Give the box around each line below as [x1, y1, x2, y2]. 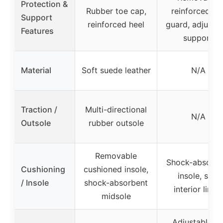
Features [21, 26, 54, 36]
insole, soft [177, 171, 219, 181]
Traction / [21, 105, 57, 114]
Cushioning [21, 164, 65, 174]
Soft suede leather [81, 65, 151, 75]
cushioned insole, [84, 164, 148, 174]
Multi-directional [85, 105, 147, 114]
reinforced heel [88, 19, 144, 29]
